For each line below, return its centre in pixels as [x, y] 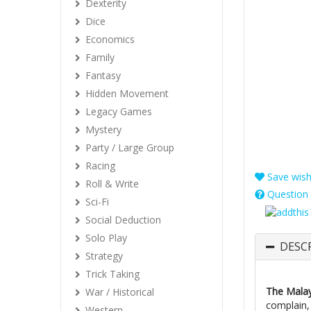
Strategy [104, 256]
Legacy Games [119, 111]
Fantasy [103, 75]
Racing [100, 166]
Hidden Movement [127, 93]
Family [100, 57]
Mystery [103, 129]
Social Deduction [123, 220]
